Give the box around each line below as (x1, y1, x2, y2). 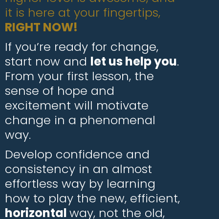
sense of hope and (5, 83, 114, 99)
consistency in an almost (5, 161, 152, 177)
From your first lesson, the (5, 68, 154, 84)
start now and (5, 53, 90, 69)
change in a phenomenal (5, 112, 155, 128)
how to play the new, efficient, (5, 190, 180, 206)
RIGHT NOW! (5, 19, 78, 35)
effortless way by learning (5, 175, 155, 192)
